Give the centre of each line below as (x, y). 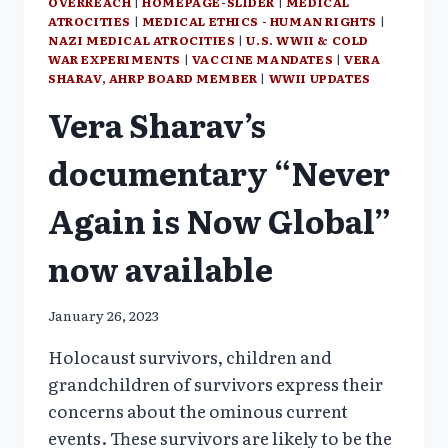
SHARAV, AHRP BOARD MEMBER (153, 77)
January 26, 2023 (103, 315)
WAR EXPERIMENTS (114, 58)
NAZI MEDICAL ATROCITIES (142, 39)
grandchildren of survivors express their (215, 384)
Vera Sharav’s (157, 123)
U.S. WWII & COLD (308, 39)
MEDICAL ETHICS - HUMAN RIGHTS (259, 20)
